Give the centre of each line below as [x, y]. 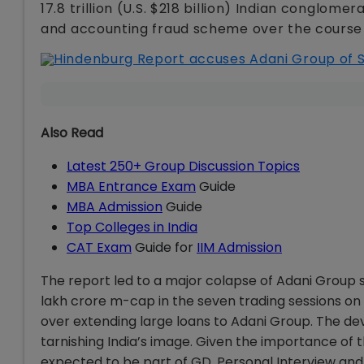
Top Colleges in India [132, 227]
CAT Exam [99, 247]
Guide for [164, 247]
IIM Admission [239, 247]
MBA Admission [115, 206]
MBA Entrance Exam [131, 186]
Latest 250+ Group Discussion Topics [183, 166]
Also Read [72, 132]
